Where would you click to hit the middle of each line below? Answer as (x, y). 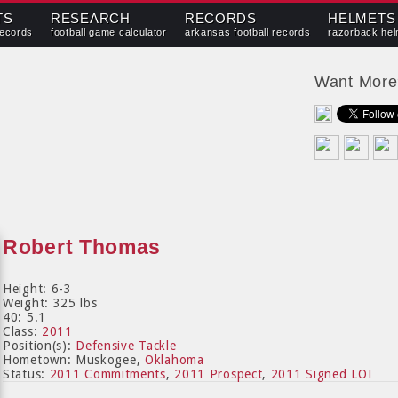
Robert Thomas (82, 247)
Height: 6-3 (37, 289)
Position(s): (40, 346)
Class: (22, 331)
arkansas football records (247, 32)
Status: (26, 374)
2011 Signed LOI (322, 374)
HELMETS (362, 19)
